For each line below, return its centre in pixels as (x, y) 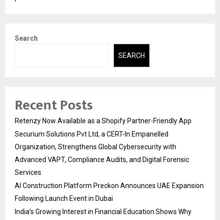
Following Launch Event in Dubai (64, 199)
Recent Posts (54, 106)
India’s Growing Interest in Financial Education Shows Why (103, 212)
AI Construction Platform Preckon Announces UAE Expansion (109, 186)
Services (28, 173)
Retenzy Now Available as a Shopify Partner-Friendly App (103, 121)
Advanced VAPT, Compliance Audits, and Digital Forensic (102, 160)
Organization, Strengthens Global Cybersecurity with (96, 147)
